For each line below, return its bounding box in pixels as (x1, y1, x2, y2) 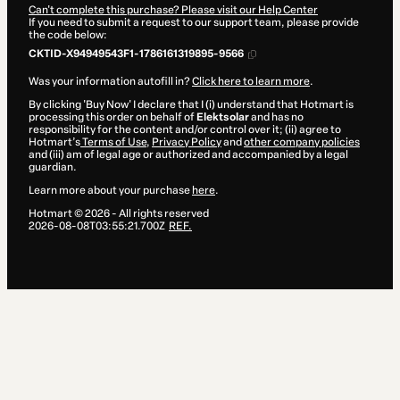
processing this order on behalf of (29, 111, 196, 124)
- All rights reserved (110, 207, 209, 221)
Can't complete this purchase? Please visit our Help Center (29, 4, 318, 17)
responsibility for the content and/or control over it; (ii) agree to (29, 123, 341, 137)
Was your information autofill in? (29, 75, 192, 88)
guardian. (29, 161, 77, 174)
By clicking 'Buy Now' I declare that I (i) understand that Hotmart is (29, 98, 354, 112)
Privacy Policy (152, 136, 221, 149)
